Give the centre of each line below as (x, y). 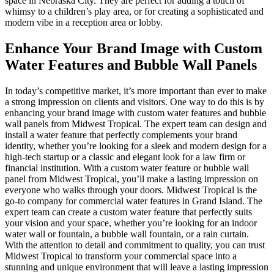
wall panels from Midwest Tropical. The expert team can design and (136, 124)
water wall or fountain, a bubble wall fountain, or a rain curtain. (127, 234)
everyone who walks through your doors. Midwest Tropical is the (131, 190)
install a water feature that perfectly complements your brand (121, 135)
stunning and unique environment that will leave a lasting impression (137, 267)
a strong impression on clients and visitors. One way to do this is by (135, 102)
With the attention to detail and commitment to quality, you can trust (135, 245)
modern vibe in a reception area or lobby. (84, 23)
